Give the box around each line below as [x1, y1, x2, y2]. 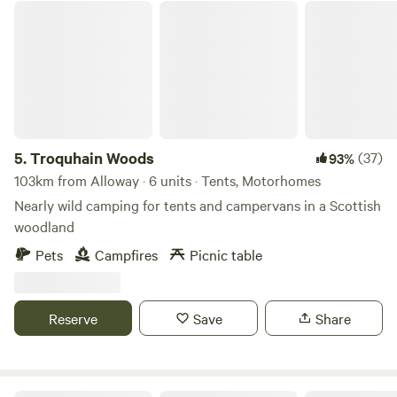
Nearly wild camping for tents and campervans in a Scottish [14, 195, 381, 214]
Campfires [95, 245, 158, 264]
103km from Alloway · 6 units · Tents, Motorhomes [14, 170, 321, 190]
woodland [14, 216, 74, 236]
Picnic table [190, 245, 262, 264]
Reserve [49, 308, 98, 328]
